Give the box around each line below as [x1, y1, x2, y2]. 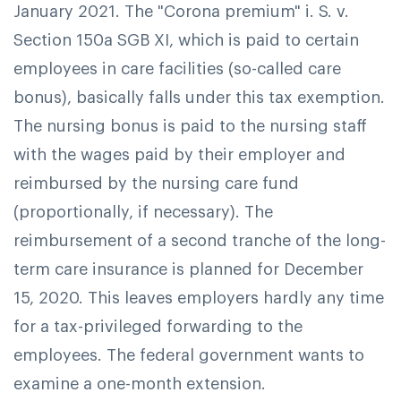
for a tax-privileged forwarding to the [13, 318, 303, 335]
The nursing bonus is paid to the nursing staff [13, 117, 367, 134]
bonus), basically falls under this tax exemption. [13, 89, 385, 106]
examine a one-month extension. [13, 375, 266, 392]
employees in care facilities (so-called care [13, 60, 341, 77]
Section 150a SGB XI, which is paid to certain [13, 31, 359, 48]
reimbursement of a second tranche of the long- [13, 232, 386, 249]
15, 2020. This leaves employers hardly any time [13, 289, 384, 306]
